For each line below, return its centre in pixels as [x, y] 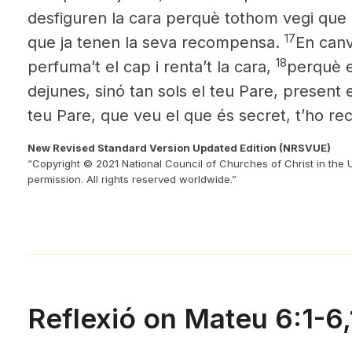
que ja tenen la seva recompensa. [156, 42]
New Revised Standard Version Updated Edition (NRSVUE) [179, 148]
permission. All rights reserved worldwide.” [132, 179]
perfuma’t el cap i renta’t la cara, [152, 67]
